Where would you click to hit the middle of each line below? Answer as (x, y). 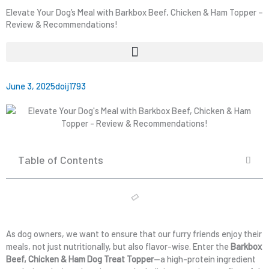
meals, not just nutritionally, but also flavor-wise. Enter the (118, 246)
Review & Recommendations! (62, 24)
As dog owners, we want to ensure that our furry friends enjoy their (134, 234)
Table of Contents (61, 160)
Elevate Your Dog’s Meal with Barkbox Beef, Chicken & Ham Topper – (134, 12)
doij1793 (71, 86)
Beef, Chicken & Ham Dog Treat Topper (80, 259)
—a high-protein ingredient (205, 259)
